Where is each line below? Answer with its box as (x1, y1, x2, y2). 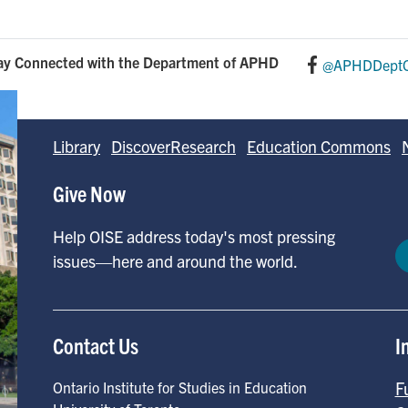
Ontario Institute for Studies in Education (53, 378, 307, 396)
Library (53, 136, 100, 157)
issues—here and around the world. (53, 250, 298, 271)
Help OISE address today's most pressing (53, 226, 335, 247)
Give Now (53, 179, 126, 207)
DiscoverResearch (111, 136, 236, 157)
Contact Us (53, 331, 138, 359)
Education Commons (247, 136, 391, 157)
